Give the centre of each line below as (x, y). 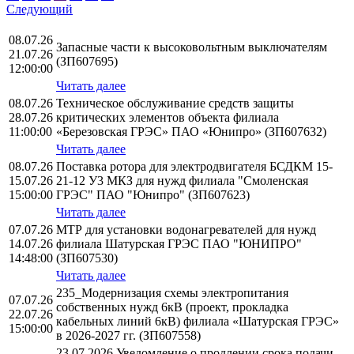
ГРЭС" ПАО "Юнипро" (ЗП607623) (153, 195)
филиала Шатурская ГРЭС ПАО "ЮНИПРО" (179, 244)
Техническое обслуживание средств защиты (175, 104)
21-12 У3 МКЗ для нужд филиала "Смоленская (182, 181)
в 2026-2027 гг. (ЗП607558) (128, 336)
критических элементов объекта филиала (168, 118)
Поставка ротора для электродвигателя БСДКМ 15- (194, 167)
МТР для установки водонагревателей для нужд (186, 230)
